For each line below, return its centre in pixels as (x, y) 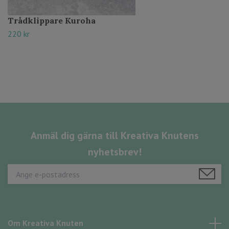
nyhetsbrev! (114, 152)
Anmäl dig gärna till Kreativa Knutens (114, 135)
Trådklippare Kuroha (52, 20)
